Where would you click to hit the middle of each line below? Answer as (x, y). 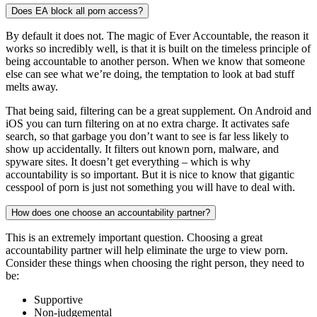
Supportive (58, 300)
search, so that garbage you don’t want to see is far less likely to (147, 137)
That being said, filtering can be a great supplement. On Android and (158, 111)
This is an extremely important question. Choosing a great (134, 238)
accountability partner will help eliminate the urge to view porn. (147, 250)
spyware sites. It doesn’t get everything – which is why (128, 162)
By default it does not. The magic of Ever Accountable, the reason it (157, 36)
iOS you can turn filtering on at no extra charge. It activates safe (148, 124)
